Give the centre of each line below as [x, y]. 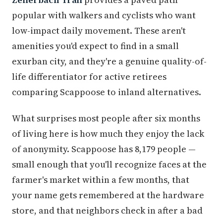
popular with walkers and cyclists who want [104, 15]
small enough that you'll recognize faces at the [109, 165]
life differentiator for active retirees [89, 77]
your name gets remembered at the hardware [108, 195]
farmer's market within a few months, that [101, 180]
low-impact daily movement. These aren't [99, 31]
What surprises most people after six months [106, 118]
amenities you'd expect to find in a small [95, 46]
